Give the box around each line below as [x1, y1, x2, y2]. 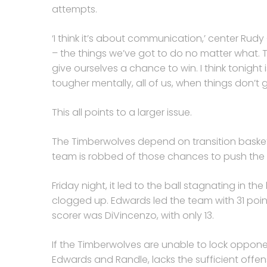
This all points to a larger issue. [52, 105, 192, 119]
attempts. [52, 2, 97, 16]
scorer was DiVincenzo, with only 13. [52, 209, 214, 222]
